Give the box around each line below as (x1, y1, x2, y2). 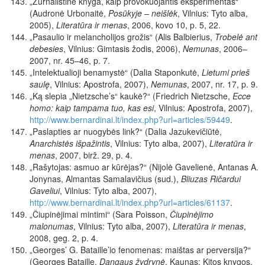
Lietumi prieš (202, 66, 250, 79)
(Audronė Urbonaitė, (30, 7, 108, 20)
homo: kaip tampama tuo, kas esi (30, 102, 154, 114)
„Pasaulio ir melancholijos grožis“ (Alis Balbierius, (30, 31, 215, 43)
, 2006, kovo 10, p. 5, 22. (127, 19, 221, 31)
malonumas (30, 220, 73, 232)
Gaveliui (30, 185, 60, 197)
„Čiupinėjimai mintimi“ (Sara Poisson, (30, 208, 170, 221)
